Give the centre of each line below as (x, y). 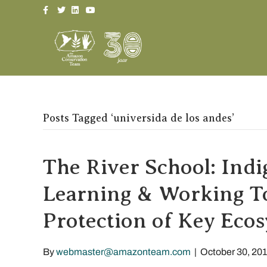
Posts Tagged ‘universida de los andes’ (139, 118)
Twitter (68, 7)
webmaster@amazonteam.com (123, 252)
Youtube (99, 7)
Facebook (58, 7)
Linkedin (85, 7)
